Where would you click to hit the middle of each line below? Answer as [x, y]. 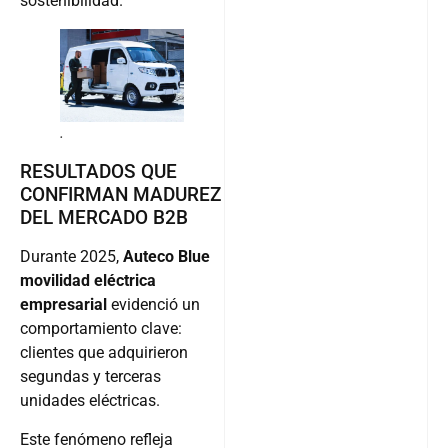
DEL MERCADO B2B [104, 218]
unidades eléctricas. [90, 401]
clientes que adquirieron [104, 353]
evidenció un [153, 305]
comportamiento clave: [101, 329]
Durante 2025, [71, 257]
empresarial [63, 305]
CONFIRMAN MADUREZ [120, 195]
